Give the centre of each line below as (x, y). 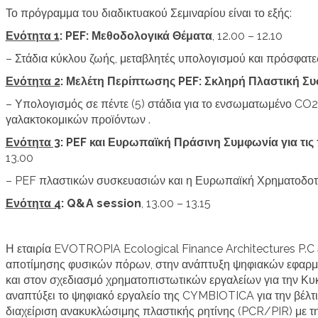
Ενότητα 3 (33, 142)
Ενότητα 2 (33, 81)
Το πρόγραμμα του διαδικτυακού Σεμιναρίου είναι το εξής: (148, 13)
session (119, 203)
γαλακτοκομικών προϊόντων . (78, 119)
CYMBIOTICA (219, 295)
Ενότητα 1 (32, 35)
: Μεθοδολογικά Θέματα (149, 35)
